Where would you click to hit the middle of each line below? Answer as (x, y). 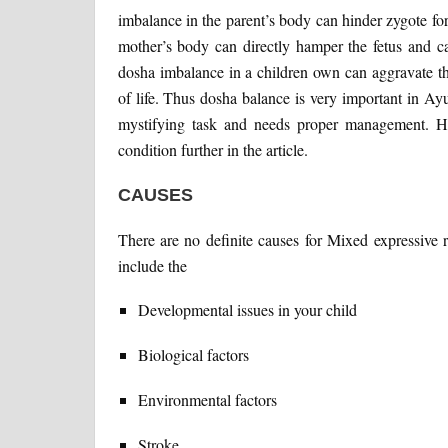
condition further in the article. (212, 150)
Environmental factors (207, 400)
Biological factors (193, 355)
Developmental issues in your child (247, 310)
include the (152, 266)
